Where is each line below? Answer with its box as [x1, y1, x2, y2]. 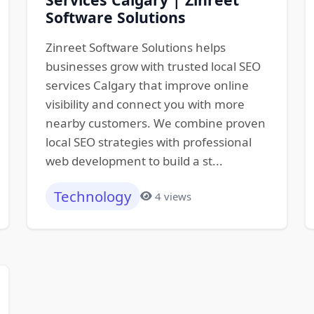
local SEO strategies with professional [45, 133, 252, 150]
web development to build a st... [45, 152, 223, 169]
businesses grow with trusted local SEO [45, 57, 261, 74]
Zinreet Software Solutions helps [45, 39, 226, 55]
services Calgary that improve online [45, 76, 249, 93]
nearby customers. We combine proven [45, 114, 266, 131]
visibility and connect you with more [45, 95, 245, 112]
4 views [155, 189, 192, 203]
